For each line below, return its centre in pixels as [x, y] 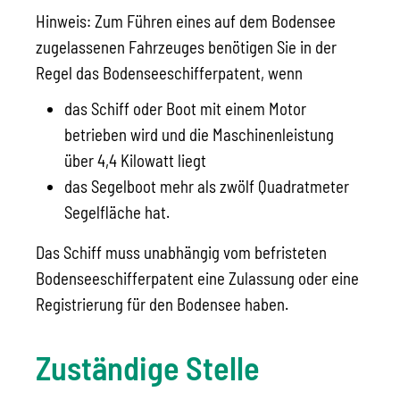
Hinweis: [63, 21]
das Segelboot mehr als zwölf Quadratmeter [207, 187]
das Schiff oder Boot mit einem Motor [185, 109]
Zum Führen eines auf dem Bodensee [213, 21]
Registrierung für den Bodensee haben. [162, 304]
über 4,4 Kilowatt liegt [135, 161]
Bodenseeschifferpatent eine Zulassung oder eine [197, 279]
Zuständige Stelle [148, 367]
